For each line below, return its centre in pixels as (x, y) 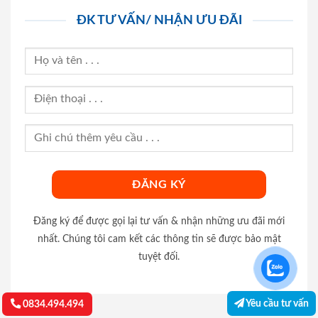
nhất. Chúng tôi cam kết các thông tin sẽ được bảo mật (159, 239)
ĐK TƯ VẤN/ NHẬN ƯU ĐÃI (159, 20)
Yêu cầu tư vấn (276, 303)
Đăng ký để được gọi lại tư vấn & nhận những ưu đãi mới (159, 221)
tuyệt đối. (159, 257)
